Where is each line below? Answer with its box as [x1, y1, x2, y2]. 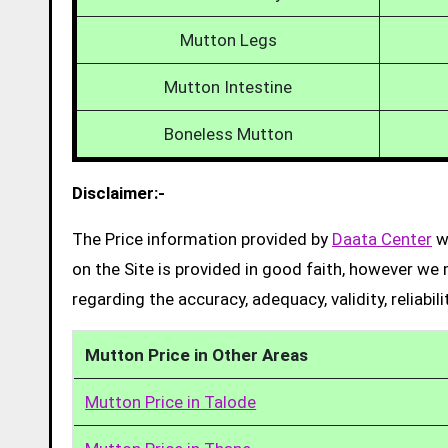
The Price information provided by [72, 228, 332, 249]
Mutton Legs [179, 29, 277, 50]
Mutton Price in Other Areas [85, 344, 309, 365]
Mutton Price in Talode [85, 391, 257, 412]
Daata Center [332, 228, 432, 249]
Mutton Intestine [164, 76, 292, 97]
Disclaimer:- [72, 182, 165, 203]
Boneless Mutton [163, 123, 293, 144]
